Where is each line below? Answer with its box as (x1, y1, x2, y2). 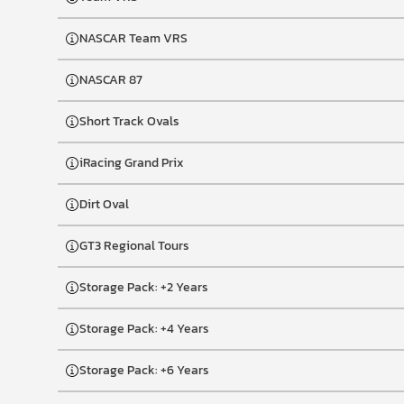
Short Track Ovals (79, 112, 179, 131)
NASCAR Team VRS (79, 29, 188, 48)
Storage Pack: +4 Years (79, 319, 209, 338)
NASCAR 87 (79, 70, 142, 89)
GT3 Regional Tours (79, 236, 189, 255)
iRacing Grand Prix (79, 153, 184, 172)
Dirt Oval (79, 195, 129, 214)
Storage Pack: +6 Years (79, 361, 209, 380)
